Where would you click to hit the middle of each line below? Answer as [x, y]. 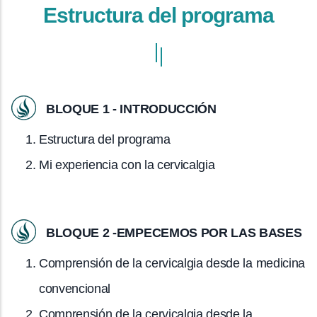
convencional [75, 288]
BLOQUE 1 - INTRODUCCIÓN [131, 109]
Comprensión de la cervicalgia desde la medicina [172, 263]
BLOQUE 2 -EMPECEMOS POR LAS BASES [174, 232]
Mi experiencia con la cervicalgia [127, 165]
